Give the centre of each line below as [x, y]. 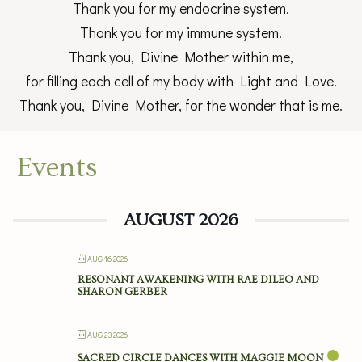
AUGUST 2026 [181, 220]
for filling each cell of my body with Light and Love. [181, 81]
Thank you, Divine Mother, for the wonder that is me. [181, 105]
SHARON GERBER [122, 292]
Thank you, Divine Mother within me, [181, 57]
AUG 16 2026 [107, 259]
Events [57, 168]
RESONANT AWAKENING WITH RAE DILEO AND [198, 280]
